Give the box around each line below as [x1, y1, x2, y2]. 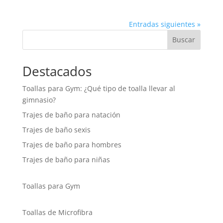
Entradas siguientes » [129, 19, 201, 29]
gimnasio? [22, 95, 56, 105]
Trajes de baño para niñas [22, 154, 110, 164]
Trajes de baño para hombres [22, 139, 121, 149]
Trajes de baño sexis [22, 124, 91, 134]
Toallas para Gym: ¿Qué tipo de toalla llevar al [22, 83, 175, 93]
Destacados [22, 62, 92, 80]
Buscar [172, 35, 196, 45]
